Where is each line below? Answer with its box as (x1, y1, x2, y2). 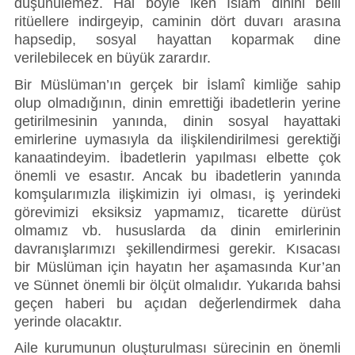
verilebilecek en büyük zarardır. (14, 49, 211, 66)
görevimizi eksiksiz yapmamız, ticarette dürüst (14, 204, 341, 220)
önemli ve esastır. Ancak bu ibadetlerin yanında (14, 167, 341, 184)
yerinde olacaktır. (14, 313, 122, 330)
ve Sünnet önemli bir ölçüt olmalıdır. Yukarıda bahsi (14, 277, 341, 293)
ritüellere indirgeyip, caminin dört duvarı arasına (14, 13, 341, 29)
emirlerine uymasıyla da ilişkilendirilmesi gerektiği (14, 131, 341, 147)
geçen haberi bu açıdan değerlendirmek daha (14, 295, 341, 311)
